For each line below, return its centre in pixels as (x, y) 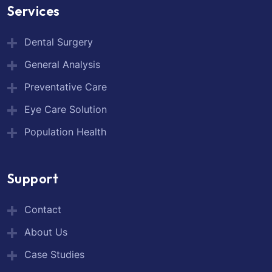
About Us (46, 232)
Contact (43, 210)
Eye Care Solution (66, 110)
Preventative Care (66, 87)
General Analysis (62, 65)
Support (33, 179)
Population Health (65, 132)
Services (34, 11)
